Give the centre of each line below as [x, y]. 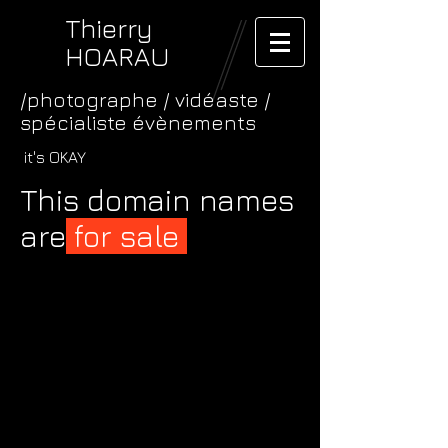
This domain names [157, 200]
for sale [126, 236]
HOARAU [117, 56]
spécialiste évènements [138, 122]
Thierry [109, 28]
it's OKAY [55, 157]
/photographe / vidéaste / [145, 99]
